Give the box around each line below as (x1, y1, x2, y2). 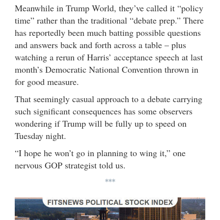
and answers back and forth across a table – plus (15, 38, 186, 51)
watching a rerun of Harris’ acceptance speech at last (15, 51, 203, 63)
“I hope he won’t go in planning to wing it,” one (15, 146, 186, 159)
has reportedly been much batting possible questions (15, 26, 201, 38)
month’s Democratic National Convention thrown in (15, 63, 198, 75)
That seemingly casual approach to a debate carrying (15, 92, 202, 105)
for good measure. (15, 75, 82, 87)
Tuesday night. (15, 129, 66, 141)
